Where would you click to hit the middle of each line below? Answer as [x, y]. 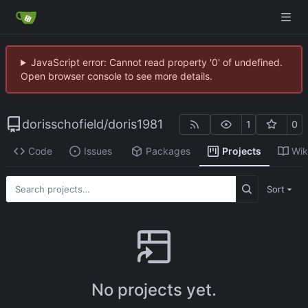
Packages [168, 151]
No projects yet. [154, 290]
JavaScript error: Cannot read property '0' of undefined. [156, 62]
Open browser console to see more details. [117, 76]
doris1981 [135, 124]
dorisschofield [63, 124]
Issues [98, 151]
